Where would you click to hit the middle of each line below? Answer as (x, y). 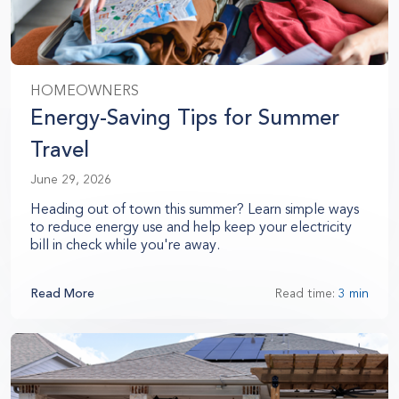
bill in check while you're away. (125, 245)
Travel (60, 150)
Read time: (307, 294)
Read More (62, 294)
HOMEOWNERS (85, 91)
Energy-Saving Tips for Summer (185, 118)
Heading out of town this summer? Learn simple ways (195, 210)
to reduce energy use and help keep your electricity (191, 228)
